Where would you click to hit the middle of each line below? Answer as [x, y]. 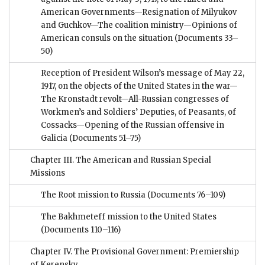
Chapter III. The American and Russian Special [121, 160]
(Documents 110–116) [81, 230]
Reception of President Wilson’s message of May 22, [143, 73]
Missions [48, 173]
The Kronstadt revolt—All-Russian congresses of [135, 99]
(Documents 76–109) [185, 195]
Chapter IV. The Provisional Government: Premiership [135, 252]
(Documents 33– [206, 38]
